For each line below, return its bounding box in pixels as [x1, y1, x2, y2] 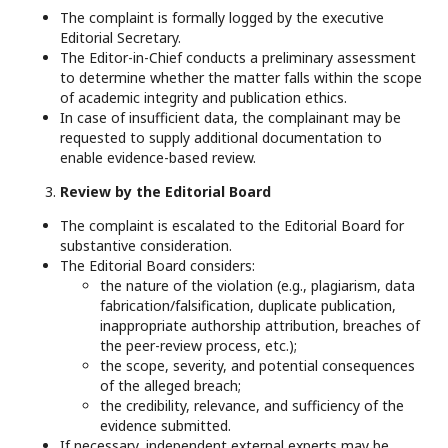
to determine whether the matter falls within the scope [60, 68, 422, 87]
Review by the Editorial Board [60, 182, 271, 201]
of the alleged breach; [100, 376, 241, 395]
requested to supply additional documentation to [60, 128, 382, 147]
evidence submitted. [100, 416, 231, 435]
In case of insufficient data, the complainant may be [60, 108, 401, 127]
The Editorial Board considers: [60, 256, 255, 275]
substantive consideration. [60, 236, 232, 255]
